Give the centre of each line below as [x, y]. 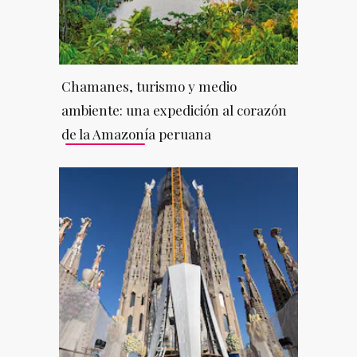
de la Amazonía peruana [136, 133]
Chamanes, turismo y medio [149, 86]
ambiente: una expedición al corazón [174, 110]
